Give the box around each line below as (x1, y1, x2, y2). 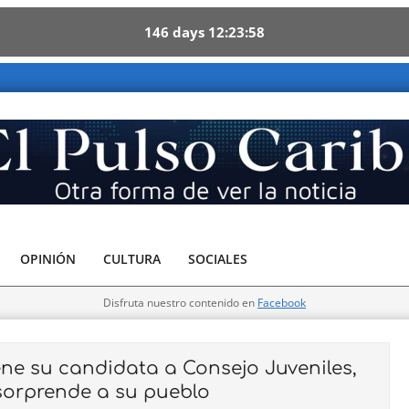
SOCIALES (188, 250, 247, 267)
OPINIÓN (20, 250, 76, 267)
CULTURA (103, 250, 161, 267)
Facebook (257, 295, 306, 310)
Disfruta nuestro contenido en (103, 295, 257, 310)
